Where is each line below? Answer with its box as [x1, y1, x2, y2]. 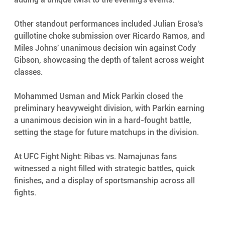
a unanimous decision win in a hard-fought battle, [14, 115, 193, 125]
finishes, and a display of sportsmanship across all [14, 175, 197, 185]
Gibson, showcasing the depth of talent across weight [14, 55, 206, 65]
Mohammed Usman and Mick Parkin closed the [14, 91, 185, 101]
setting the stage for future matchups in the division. [14, 127, 199, 137]
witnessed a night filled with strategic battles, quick [14, 163, 197, 173]
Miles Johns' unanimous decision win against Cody [14, 43, 198, 53]
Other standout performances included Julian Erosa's [14, 19, 205, 29]
